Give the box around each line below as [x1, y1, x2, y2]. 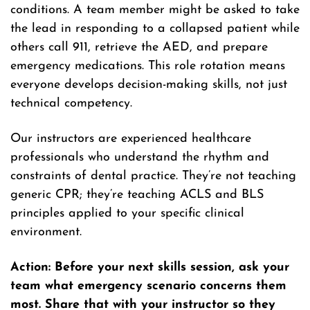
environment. [10, 226, 82, 239]
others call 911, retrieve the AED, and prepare [10, 41, 268, 55]
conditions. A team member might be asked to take [10, 3, 300, 17]
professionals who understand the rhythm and [10, 151, 269, 165]
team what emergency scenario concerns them [10, 280, 286, 293]
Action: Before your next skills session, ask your [10, 261, 289, 275]
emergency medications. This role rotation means [10, 60, 285, 73]
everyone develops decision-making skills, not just [10, 78, 287, 92]
